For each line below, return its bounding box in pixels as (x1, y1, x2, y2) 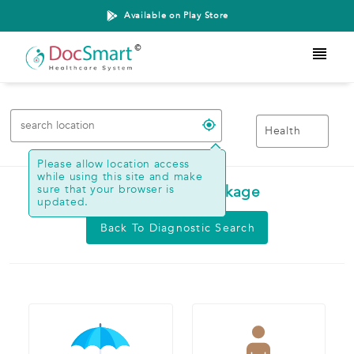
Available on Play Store (123, 9, 229, 21)
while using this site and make (37, 168, 203, 184)
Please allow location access (37, 156, 190, 171)
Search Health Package (93, 182, 261, 203)
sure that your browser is (37, 181, 175, 197)
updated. (37, 194, 88, 209)
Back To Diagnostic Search (100, 220, 255, 235)
